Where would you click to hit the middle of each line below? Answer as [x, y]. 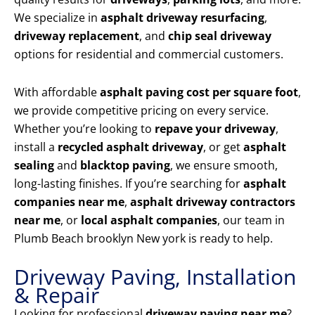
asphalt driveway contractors [213, 202]
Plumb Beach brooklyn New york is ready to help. [143, 239]
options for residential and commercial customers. [149, 54]
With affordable [57, 92]
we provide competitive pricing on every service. [141, 111]
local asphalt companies [149, 220]
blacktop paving [125, 166]
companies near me [69, 202]
